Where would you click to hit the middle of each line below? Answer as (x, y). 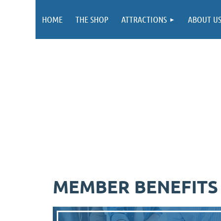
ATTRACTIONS (144, 19)
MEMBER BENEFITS (135, 186)
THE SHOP (92, 19)
